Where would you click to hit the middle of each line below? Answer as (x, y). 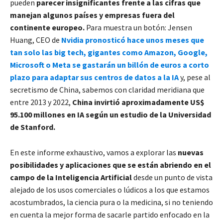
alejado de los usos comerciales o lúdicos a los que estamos (110, 190)
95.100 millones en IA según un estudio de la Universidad (111, 115)
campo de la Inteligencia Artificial (71, 177)
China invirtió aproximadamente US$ (138, 102)
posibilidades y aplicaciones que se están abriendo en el (111, 165)
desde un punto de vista (172, 177)
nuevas (191, 153)
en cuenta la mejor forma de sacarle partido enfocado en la (110, 215)
